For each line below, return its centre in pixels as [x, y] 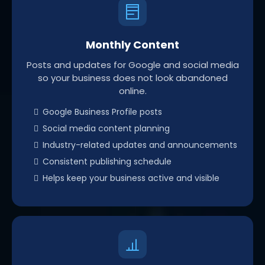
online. [132, 91]
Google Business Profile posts [102, 112]
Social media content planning [106, 128]
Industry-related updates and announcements [140, 145]
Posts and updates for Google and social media [132, 64]
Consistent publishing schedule [107, 161]
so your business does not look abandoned [132, 77]
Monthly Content [132, 44]
